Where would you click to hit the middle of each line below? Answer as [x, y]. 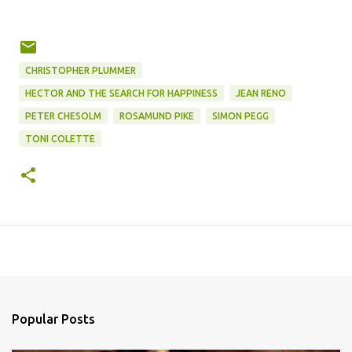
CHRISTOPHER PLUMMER [81, 70]
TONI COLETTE [60, 138]
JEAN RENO [261, 93]
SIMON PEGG [240, 115]
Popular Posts [53, 319]
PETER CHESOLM [63, 115]
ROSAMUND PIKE [157, 115]
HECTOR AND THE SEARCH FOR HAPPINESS [121, 93]
